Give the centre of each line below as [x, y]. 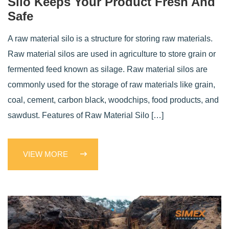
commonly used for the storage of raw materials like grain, [111, 85]
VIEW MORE [47, 154]
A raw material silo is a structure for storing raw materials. [110, 39]
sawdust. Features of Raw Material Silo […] [86, 116]
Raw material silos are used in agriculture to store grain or [112, 54]
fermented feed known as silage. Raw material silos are [108, 70]
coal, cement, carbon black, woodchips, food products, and [113, 100]
